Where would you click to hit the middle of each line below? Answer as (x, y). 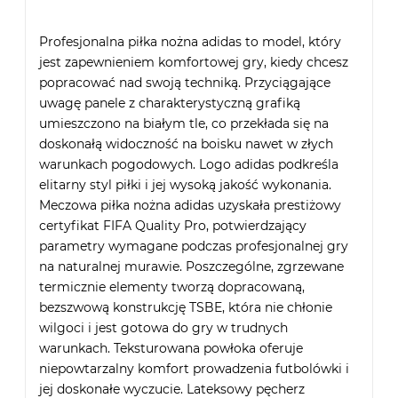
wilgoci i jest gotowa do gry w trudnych (163, 327)
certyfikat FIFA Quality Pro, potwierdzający (173, 225)
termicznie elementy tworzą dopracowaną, (172, 287)
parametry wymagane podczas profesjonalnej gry (194, 246)
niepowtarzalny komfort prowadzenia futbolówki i (194, 368)
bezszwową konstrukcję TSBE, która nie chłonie (186, 307)
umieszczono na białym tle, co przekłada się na (184, 123)
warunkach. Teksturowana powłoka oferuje (171, 348)
